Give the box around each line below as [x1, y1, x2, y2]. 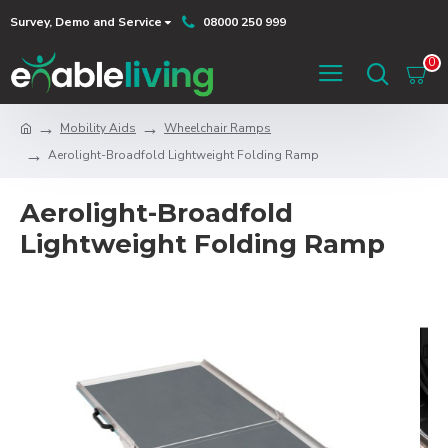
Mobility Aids [60, 119, 136, 136]
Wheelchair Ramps [164, 119, 271, 136]
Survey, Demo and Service [10, 14, 162, 30]
